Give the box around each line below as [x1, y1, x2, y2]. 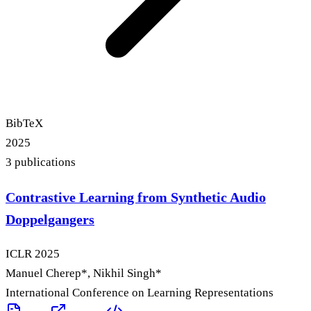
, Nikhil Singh [87, 267, 155, 280]
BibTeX [6, 117, 43, 131]
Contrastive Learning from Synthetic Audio [6, 190, 266, 205]
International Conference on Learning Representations [6, 286, 274, 300]
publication [12, 155, 71, 169]
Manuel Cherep [6, 267, 81, 280]
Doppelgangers [6, 212, 94, 228]
